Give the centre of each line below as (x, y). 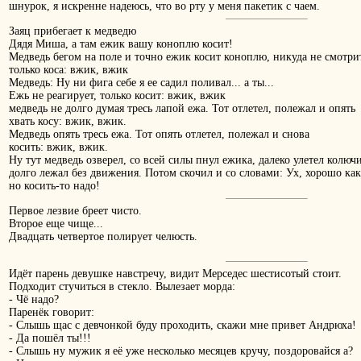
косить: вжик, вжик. (58, 147)
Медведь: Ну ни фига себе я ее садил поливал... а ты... (141, 83)
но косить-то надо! (54, 186)
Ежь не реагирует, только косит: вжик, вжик (117, 96)
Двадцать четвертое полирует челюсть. (103, 237)
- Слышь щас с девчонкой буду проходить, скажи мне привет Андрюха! (183, 326)
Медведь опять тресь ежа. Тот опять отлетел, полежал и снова (159, 135)
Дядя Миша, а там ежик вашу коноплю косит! (121, 44)
